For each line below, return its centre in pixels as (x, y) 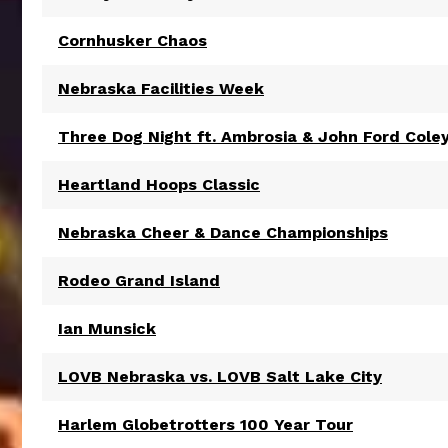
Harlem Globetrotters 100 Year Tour (205, 424)
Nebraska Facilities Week (161, 88)
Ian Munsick (107, 328)
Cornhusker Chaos (132, 40)
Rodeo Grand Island (139, 280)
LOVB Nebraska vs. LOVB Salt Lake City (220, 376)
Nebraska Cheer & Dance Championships (223, 232)
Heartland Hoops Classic (159, 184)
